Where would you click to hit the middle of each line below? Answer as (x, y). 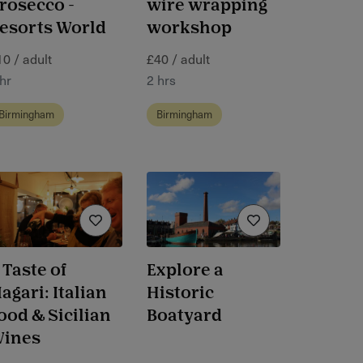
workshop (189, 28)
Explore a (185, 271)
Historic (180, 294)
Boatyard (184, 317)
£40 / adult (178, 59)
